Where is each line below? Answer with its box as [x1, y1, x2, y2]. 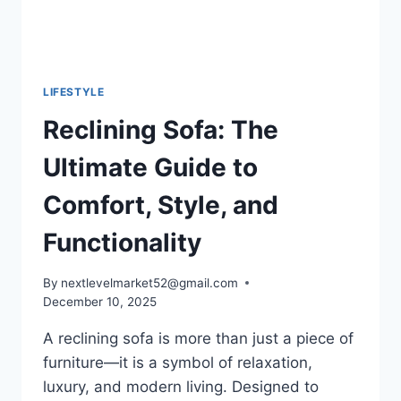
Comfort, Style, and [43, 190, 278, 221]
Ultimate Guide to [43, 152, 258, 183]
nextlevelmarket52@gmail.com [61, 275, 239, 290]
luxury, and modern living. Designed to [43, 377, 319, 396]
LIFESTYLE [43, 85, 105, 99]
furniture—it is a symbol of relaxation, [43, 353, 312, 371]
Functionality [43, 227, 201, 259]
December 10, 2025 [43, 294, 157, 309]
